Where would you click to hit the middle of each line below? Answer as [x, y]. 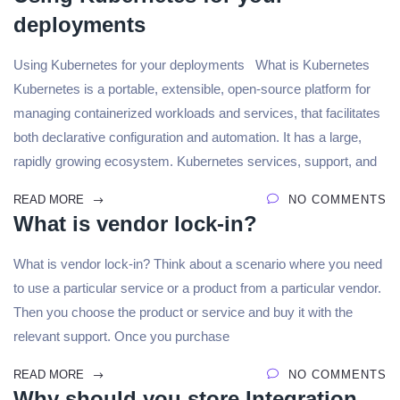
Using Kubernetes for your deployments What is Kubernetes [192, 65]
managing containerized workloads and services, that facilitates [197, 113]
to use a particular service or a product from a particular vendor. [197, 288]
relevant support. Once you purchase [121, 336]
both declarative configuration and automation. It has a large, [187, 137]
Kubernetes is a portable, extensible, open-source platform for [192, 89]
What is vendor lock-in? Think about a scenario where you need [198, 264]
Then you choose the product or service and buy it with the [183, 312]
